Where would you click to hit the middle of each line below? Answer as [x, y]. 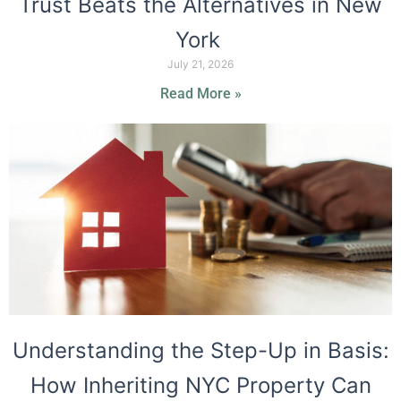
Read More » [200, 94]
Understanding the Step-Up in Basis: [200, 351]
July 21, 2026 [200, 64]
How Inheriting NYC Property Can [200, 386]
